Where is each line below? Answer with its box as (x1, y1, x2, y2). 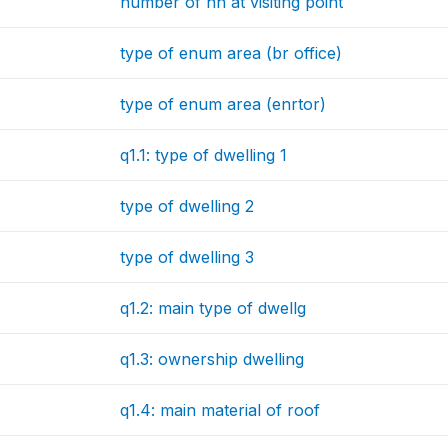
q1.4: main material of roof (120, 400, 321, 420)
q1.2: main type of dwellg (120, 298, 307, 318)
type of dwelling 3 (120, 247, 255, 267)
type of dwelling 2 (120, 196, 255, 216)
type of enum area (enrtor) (120, 94, 327, 114)
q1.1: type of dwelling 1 (120, 145, 288, 165)
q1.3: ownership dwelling (120, 349, 305, 369)
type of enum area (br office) (120, 43, 343, 63)
